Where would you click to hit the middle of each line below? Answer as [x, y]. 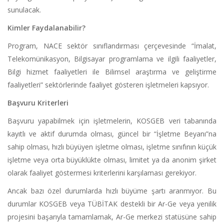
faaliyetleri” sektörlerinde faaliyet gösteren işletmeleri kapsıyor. [108, 85]
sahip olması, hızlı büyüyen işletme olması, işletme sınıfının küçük [112, 147]
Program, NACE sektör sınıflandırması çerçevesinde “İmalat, [112, 46]
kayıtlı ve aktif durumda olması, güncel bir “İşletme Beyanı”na [112, 134]
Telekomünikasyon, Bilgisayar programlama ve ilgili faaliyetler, [112, 59]
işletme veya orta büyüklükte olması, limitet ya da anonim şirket [112, 160]
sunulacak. [24, 10]
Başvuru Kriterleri [38, 103]
